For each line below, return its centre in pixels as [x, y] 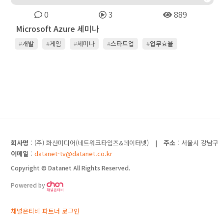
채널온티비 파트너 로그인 [45, 211]
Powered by [29, 185]
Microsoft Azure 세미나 [57, 29]
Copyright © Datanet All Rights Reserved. [71, 168]
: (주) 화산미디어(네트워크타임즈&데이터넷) [89, 143]
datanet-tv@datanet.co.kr [73, 153]
